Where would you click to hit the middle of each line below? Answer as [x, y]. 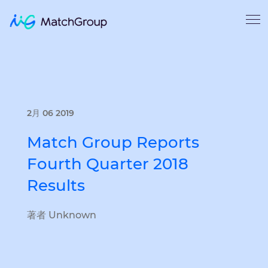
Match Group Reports [113, 142]
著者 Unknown [62, 215]
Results [56, 185]
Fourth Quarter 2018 [108, 164]
